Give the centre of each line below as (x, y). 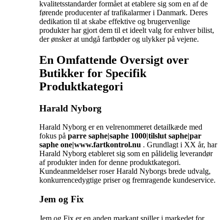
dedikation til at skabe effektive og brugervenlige (115, 21)
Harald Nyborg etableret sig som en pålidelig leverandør (126, 154)
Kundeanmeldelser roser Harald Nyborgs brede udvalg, (125, 171)
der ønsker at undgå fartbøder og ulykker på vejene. (119, 39)
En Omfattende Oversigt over (114, 60)
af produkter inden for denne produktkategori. (110, 163)
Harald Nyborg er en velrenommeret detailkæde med (121, 127)
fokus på (54, 136)
